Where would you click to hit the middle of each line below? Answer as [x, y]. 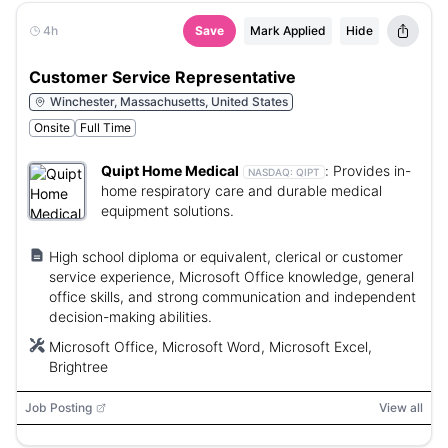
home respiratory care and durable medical [241, 190]
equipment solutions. [167, 210]
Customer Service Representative [162, 77]
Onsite [52, 127]
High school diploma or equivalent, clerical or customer [226, 256]
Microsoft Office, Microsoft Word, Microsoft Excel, [210, 346]
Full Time [105, 127]
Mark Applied [288, 30]
